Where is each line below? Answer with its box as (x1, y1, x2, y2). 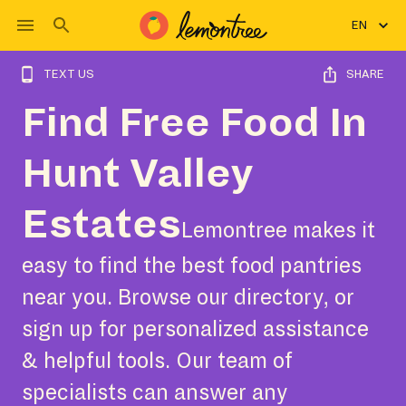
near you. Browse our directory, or (22, 286, 354, 309)
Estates (22, 203, 181, 246)
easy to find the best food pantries (22, 255, 362, 277)
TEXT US (43, 68, 94, 81)
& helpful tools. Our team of (22, 350, 293, 372)
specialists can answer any (22, 382, 288, 404)
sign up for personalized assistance (22, 318, 369, 341)
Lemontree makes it (181, 219, 375, 242)
